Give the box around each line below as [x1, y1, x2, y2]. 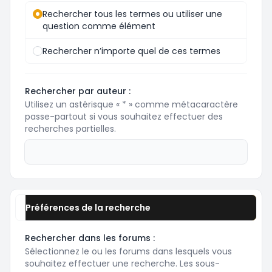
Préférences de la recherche [25, 202, 151, 214]
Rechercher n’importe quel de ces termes [42, 45, 220, 58]
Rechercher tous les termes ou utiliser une [42, 8, 222, 21]
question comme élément [42, 20, 155, 33]
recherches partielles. [25, 123, 116, 135]
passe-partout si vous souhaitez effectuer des [25, 110, 223, 123]
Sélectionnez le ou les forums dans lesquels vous [25, 245, 232, 258]
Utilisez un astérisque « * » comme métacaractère [25, 98, 238, 111]
